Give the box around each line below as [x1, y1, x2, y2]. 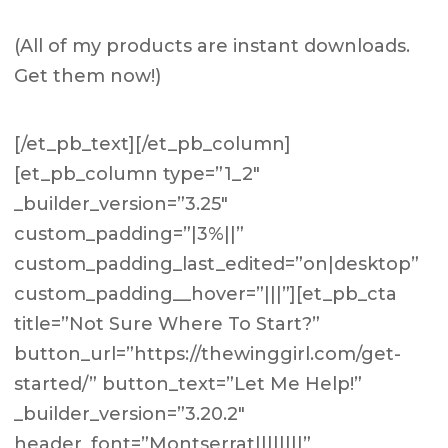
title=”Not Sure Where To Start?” [14, 313, 321, 335]
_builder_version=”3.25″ [14, 193, 229, 215]
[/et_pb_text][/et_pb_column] [14, 133, 292, 155]
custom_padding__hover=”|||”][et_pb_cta [14, 283, 398, 305]
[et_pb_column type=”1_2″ [14, 163, 261, 185]
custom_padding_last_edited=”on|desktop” [14, 253, 420, 275]
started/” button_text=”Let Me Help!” [14, 373, 363, 395]
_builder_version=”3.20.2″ [14, 403, 246, 425]
